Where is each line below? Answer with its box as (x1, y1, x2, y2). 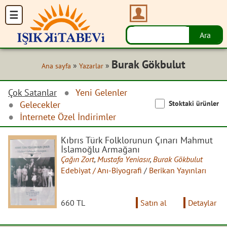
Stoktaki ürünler (169, 98, 219, 108)
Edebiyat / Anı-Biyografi (61, 165, 142, 175)
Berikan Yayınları (149, 165, 206, 175)
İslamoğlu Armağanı (61, 142, 140, 155)
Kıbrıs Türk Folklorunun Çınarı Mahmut (61, 133, 213, 146)
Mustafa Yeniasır (97, 154, 150, 164)
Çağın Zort (61, 154, 94, 164)
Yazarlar (79, 61, 103, 70)
